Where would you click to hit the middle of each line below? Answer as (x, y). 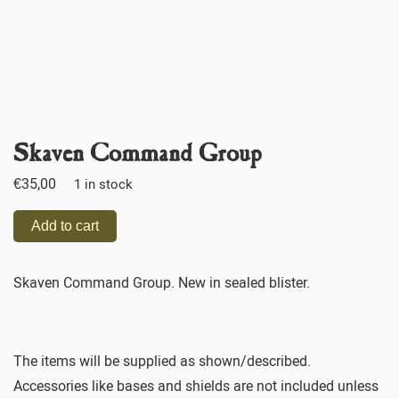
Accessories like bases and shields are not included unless (196, 386)
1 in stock (103, 184)
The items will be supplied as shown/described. (162, 361)
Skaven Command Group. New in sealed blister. (162, 283)
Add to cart (65, 226)
